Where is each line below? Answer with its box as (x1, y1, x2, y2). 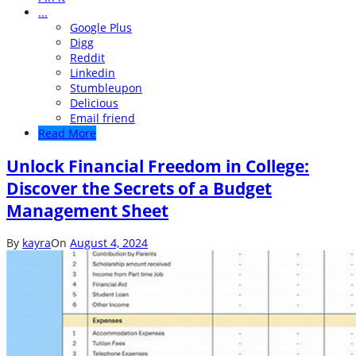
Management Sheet (6, 199, 168, 222)
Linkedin (70, 65, 115, 81)
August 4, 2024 (70, 235, 148, 251)
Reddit (70, 50, 105, 66)
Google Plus (70, 20, 132, 36)
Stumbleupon (70, 80, 142, 96)
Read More (38, 126, 96, 141)
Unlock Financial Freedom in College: (6, 154, 309, 177)
